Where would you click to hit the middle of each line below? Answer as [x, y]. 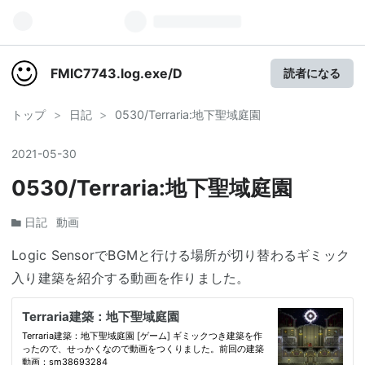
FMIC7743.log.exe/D [117, 73]
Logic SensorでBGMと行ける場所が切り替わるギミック [180, 255]
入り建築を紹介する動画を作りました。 [131, 277]
